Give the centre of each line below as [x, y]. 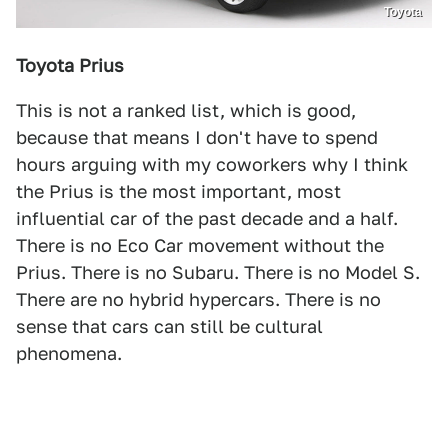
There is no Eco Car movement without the [200, 246]
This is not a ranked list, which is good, [186, 111]
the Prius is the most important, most [178, 192]
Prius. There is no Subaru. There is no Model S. [218, 273]
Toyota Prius [70, 66]
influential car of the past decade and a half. [207, 219]
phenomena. [69, 354]
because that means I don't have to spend [197, 138]
